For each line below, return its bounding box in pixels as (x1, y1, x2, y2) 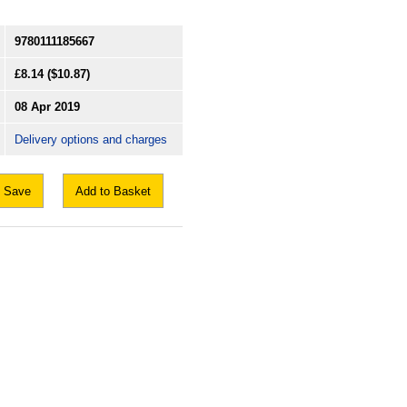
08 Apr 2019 (15, 100, 80, 114)
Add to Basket (75, 184, 151, 199)
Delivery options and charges (15, 133, 167, 147)
